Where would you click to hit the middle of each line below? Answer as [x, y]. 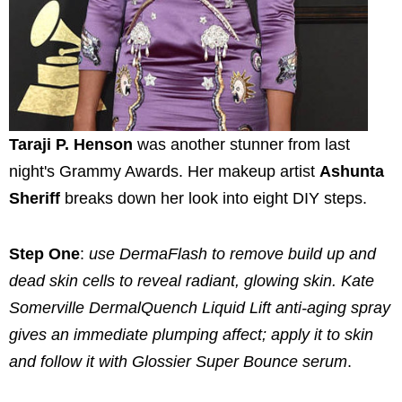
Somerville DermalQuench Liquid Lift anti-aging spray [200, 307]
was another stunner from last [241, 145]
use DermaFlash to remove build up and [232, 253]
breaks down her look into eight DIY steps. [214, 199]
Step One [44, 253]
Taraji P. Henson [71, 145]
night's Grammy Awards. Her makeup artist [164, 172]
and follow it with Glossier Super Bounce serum [178, 361]
